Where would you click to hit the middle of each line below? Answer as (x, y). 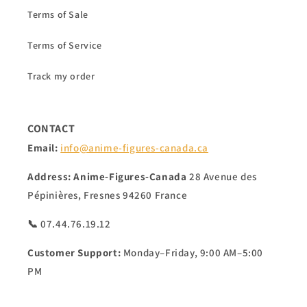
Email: (43, 148)
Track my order (61, 76)
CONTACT (51, 129)
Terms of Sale (58, 15)
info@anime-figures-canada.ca (135, 148)
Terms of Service (65, 46)
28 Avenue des (223, 177)
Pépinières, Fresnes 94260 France (108, 195)
